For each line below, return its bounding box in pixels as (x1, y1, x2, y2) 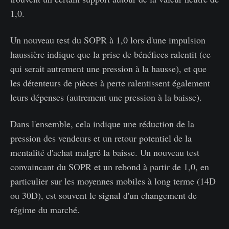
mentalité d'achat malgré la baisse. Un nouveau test (10, 146, 199, 158)
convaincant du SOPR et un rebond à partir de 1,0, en (10, 160, 209, 173)
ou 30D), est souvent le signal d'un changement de (10, 189, 197, 201)
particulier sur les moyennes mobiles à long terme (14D (10, 174, 216, 187)
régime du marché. (10, 203, 80, 216)
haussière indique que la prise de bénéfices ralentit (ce (10, 48, 211, 60)
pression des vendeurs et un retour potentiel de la (10, 131, 192, 144)
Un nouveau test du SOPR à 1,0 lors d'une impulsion (10, 33, 205, 46)
